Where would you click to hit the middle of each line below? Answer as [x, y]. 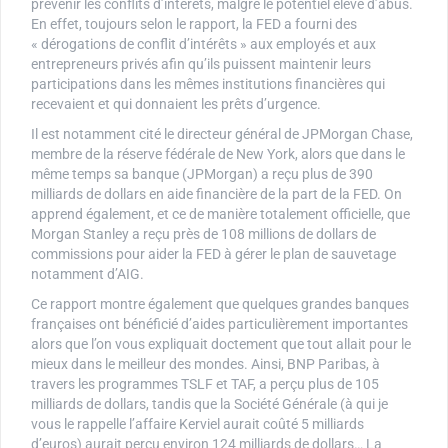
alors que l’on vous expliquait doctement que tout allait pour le [221, 343]
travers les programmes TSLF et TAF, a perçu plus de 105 [205, 383]
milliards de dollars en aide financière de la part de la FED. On [216, 193]
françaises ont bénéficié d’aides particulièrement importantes [219, 323]
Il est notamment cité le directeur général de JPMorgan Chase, [222, 133]
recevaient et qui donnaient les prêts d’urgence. [176, 103]
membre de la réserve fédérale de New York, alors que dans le [218, 153]
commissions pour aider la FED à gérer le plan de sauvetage [213, 253]
